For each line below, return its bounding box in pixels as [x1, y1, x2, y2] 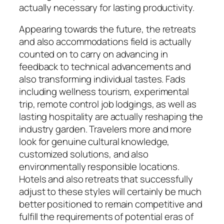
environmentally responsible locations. [19, 160, 180, 173]
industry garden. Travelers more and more [19, 122, 191, 136]
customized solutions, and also [19, 147, 148, 161]
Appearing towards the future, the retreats [19, 22, 196, 36]
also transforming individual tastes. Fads [19, 72, 185, 86]
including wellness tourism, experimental [19, 85, 189, 98]
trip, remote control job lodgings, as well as [19, 97, 196, 111]
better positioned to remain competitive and [19, 197, 202, 211]
